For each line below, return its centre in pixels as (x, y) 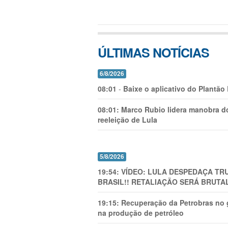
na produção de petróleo (141, 213)
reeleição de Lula (127, 120)
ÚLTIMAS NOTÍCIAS (153, 53)
